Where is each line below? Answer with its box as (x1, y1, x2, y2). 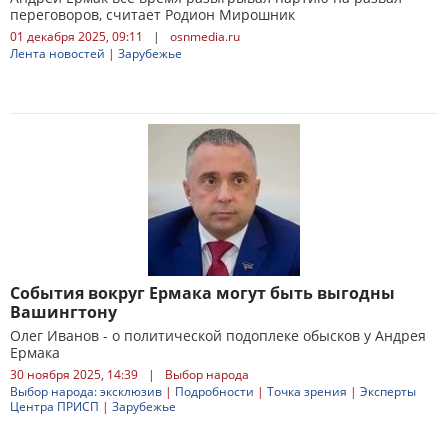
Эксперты (360, 383, 416, 400)
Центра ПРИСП (10, 398, 99, 415)
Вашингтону (10, 301, 117, 323)
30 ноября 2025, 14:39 (10, 366, 138, 383)
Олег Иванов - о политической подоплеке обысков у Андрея (10, 326, 426, 345)
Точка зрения (267, 383, 347, 400)
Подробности (175, 383, 254, 400)
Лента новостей (10, 45, 105, 62)
